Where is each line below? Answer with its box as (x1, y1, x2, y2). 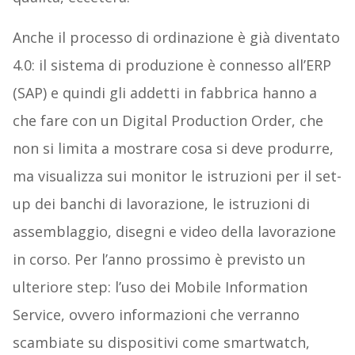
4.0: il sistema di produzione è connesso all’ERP (12, 55, 331, 74)
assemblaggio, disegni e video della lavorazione (12, 221, 336, 241)
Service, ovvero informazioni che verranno (12, 304, 300, 324)
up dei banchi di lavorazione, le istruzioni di (12, 193, 310, 213)
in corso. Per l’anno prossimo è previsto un (12, 249, 305, 269)
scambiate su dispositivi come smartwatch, (12, 332, 310, 352)
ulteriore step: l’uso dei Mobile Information (12, 277, 307, 296)
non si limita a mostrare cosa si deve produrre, (12, 138, 334, 158)
